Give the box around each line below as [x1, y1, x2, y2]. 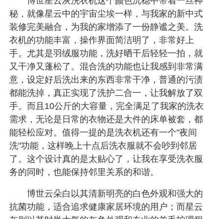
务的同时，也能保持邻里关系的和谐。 [9, 167, 159, 177]
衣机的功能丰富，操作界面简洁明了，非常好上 [9, 35, 195, 45]
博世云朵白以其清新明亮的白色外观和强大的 [9, 189, 203, 199]
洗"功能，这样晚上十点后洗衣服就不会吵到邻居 [9, 140, 197, 151]
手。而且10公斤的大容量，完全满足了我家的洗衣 [9, 101, 204, 111]
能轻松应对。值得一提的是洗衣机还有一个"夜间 [9, 127, 197, 137]
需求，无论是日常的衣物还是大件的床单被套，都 [9, 114, 203, 124]
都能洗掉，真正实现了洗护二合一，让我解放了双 [9, 88, 203, 98]
